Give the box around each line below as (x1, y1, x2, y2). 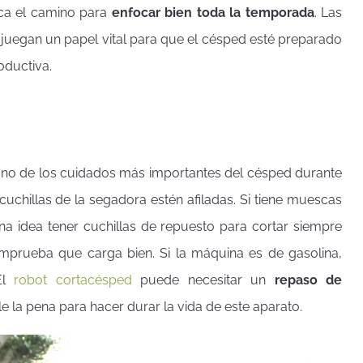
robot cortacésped (14, 272, 132, 288)
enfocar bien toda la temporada (111, 4, 314, 20)
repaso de (274, 272, 343, 288)
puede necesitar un (131, 272, 275, 288)
